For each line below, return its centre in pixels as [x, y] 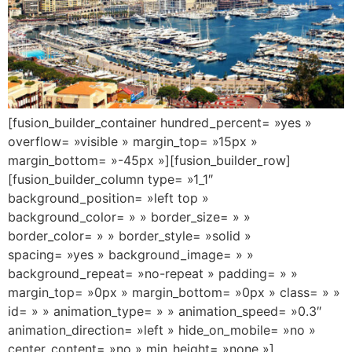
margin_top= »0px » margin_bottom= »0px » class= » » [174, 293]
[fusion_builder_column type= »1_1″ [110, 180]
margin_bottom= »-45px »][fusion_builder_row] [149, 161]
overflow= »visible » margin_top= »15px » [133, 142]
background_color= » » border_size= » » [129, 217]
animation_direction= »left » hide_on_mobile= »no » [162, 330]
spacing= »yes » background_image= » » [131, 255]
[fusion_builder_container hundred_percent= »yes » [160, 123]
